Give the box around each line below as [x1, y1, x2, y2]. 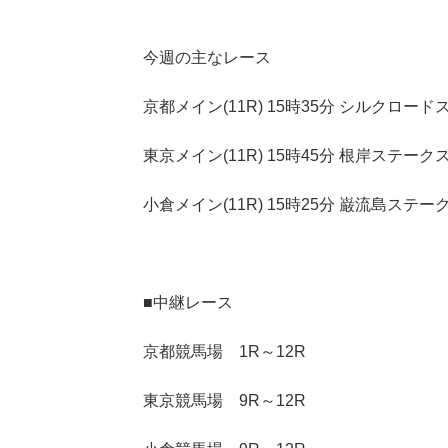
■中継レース [142, 293, 233, 311]
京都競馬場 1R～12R [142, 342, 306, 360]
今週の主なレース [142, 48, 271, 66]
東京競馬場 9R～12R [142, 391, 306, 409]
